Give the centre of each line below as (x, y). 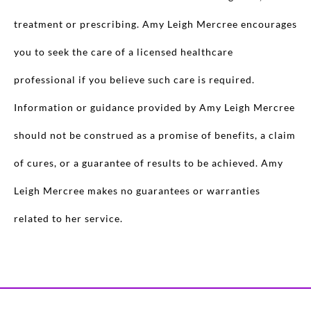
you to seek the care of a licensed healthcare (124, 52)
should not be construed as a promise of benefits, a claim (155, 135)
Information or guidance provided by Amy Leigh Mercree (154, 108)
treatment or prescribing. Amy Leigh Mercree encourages (155, 24)
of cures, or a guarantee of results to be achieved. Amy (149, 163)
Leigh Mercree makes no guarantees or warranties (137, 191)
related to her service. (68, 219)
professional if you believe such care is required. (134, 80)
